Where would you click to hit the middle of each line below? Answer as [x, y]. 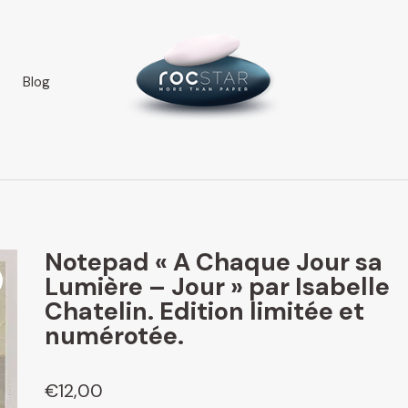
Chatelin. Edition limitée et [204, 311]
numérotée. [114, 336]
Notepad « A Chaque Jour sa [214, 262]
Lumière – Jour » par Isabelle [217, 286]
